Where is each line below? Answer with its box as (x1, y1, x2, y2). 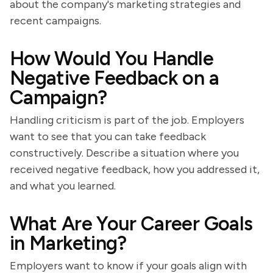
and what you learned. (10, 179, 116, 193)
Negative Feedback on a (10, 66, 219, 90)
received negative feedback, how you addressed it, (10, 163, 260, 176)
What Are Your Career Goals (10, 212, 253, 235)
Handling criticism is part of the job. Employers (10, 113, 244, 127)
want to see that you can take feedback (10, 130, 206, 143)
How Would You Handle (10, 47, 214, 70)
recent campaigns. (10, 14, 101, 27)
